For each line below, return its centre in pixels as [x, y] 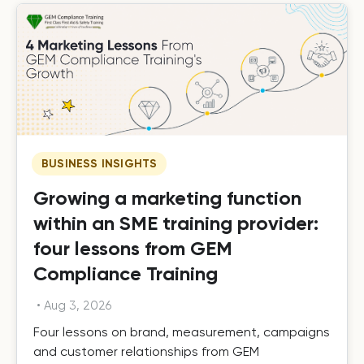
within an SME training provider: [176, 223]
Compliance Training [126, 274]
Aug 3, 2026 [78, 306]
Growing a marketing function [167, 198]
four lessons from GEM [133, 249]
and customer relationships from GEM [146, 352]
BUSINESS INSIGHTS [100, 164]
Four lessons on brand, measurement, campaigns [182, 332]
